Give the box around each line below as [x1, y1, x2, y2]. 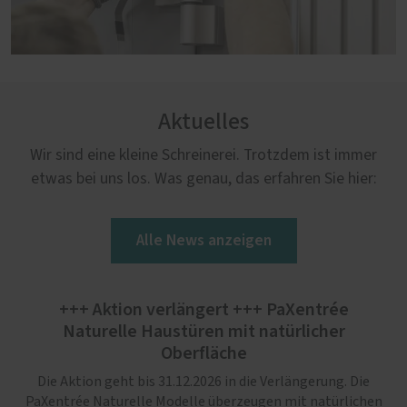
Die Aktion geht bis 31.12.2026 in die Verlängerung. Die [37, 374, 370, 390]
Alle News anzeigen [135, 229, 272, 253]
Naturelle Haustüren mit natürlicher [62, 319, 345, 345]
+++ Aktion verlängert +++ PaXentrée [58, 297, 349, 323]
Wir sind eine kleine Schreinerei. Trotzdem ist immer [30, 147, 377, 164]
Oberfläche [160, 341, 247, 367]
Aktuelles [158, 111, 249, 134]
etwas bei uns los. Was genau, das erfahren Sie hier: [30, 171, 377, 188]
